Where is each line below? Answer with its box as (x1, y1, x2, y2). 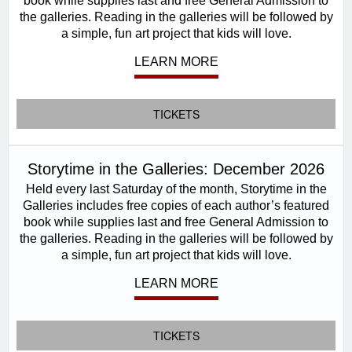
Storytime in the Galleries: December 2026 (27, 160, 324, 178)
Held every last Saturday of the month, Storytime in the (25, 181, 327, 196)
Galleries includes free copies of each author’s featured (23, 198, 329, 212)
